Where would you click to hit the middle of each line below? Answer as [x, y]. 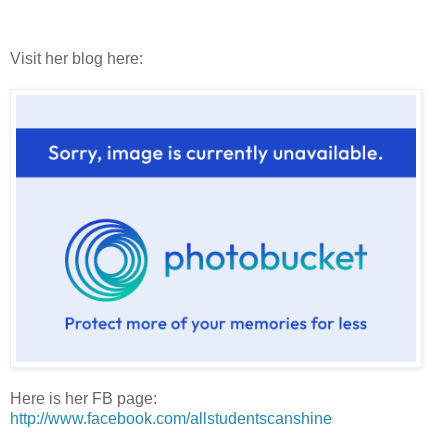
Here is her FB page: [85, 398]
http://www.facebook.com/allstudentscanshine [171, 418]
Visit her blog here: [76, 59]
